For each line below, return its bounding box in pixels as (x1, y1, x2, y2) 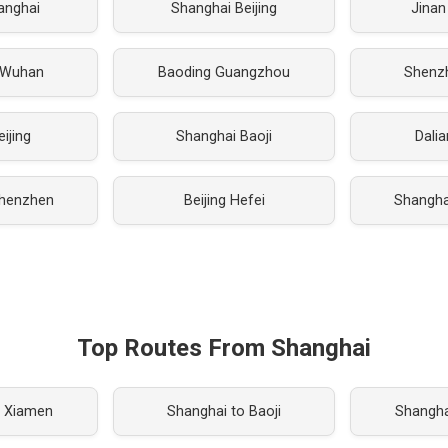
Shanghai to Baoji (167, 403, 281, 420)
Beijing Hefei (183, 192, 265, 209)
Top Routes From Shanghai (77, 334, 371, 362)
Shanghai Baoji (176, 128, 272, 145)
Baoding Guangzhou (158, 64, 290, 81)
